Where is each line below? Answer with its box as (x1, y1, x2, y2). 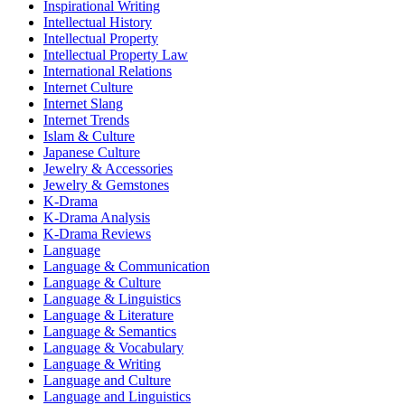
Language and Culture (43, 372, 171, 388)
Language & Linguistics (43, 290, 181, 306)
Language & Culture (43, 274, 161, 290)
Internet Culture (43, 79, 133, 95)
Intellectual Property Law (43, 46, 188, 62)
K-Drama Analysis (43, 209, 150, 225)
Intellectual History (43, 14, 152, 30)
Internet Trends (43, 111, 129, 127)
